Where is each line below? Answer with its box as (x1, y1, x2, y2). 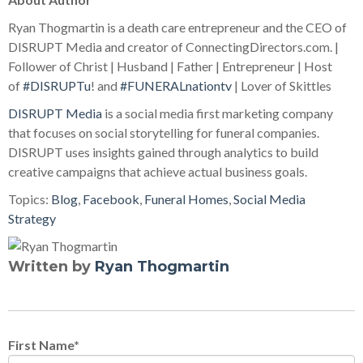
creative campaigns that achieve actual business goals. (8, 164, 307, 179)
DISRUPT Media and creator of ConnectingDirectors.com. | (8, 39, 339, 54)
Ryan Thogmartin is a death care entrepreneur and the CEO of (8, 19, 347, 35)
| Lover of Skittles (232, 78, 331, 93)
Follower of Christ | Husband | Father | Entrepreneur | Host (8, 58, 332, 74)
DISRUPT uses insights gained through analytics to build (8, 144, 318, 160)
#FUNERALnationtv (120, 78, 232, 93)
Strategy (8, 211, 56, 226)
